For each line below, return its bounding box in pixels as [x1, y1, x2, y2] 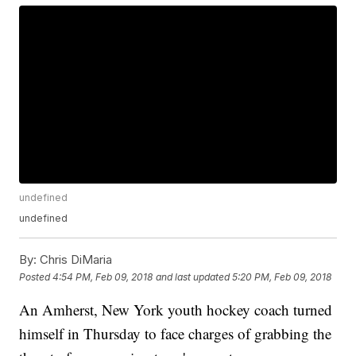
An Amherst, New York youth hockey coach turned [19, 300, 333, 320]
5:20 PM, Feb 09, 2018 [232, 270, 332, 283]
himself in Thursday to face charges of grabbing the [19, 323, 332, 344]
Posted [19, 270, 53, 283]
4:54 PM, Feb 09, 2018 [52, 270, 153, 283]
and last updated [156, 270, 230, 283]
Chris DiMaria [37, 252, 113, 268]
